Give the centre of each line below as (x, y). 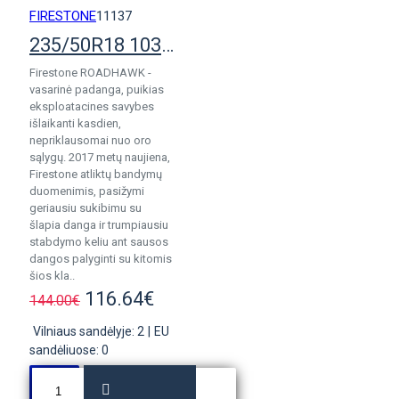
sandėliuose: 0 (69, 350)
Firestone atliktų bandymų (96, 174)
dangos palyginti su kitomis (101, 259)
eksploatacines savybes (92, 106)
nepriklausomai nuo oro (90, 140)
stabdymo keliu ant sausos (99, 242)
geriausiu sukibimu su (85, 208)
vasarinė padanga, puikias (97, 90)
